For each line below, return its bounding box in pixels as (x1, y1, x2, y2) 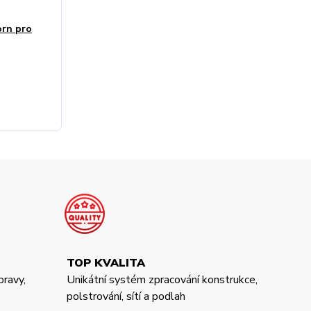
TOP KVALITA (66, 255, 149, 271)
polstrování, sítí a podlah (66, 288, 185, 304)
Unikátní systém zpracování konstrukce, (66, 271, 258, 287)
